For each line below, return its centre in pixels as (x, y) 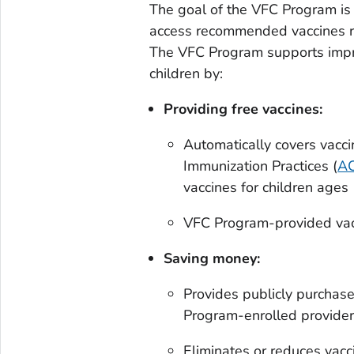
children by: (186, 74)
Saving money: (211, 259)
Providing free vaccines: (243, 109)
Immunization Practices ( (261, 166)
